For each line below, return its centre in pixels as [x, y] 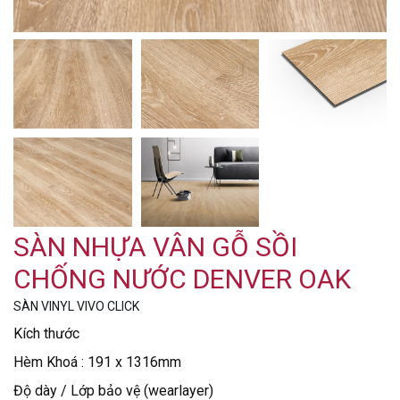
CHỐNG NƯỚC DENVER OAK [182, 279]
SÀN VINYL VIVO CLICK [76, 306]
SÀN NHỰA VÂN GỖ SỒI [155, 247]
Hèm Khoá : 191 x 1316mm [97, 362]
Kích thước [46, 333]
